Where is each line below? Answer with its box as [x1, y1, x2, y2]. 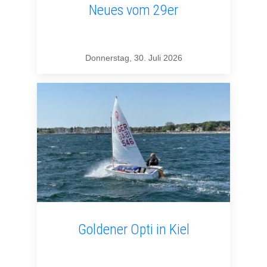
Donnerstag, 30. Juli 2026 [85, 53, 182, 63]
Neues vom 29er [89, 2, 178, 19]
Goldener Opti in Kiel [77, 221, 190, 238]
